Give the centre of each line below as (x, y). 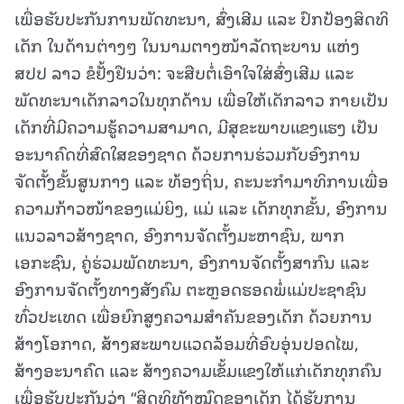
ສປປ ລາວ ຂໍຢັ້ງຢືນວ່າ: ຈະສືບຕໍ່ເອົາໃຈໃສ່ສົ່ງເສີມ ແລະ (184, 71)
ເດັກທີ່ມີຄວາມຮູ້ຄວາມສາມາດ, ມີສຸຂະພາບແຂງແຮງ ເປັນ (197, 125)
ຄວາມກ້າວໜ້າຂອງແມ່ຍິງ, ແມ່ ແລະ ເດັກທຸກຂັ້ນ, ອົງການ (201, 207)
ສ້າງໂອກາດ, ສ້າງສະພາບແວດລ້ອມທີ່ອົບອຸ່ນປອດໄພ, (187, 342)
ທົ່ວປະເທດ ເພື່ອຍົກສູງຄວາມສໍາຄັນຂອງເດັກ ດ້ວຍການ (193, 315)
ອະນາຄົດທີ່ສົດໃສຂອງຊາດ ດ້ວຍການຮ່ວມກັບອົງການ (188, 152)
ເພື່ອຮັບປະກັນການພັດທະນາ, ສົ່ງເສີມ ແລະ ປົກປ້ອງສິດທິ (202, 17)
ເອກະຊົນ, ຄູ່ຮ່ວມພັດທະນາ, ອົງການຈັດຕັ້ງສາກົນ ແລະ (192, 261)
